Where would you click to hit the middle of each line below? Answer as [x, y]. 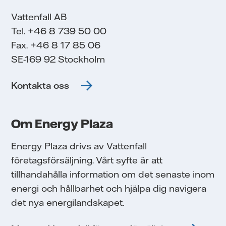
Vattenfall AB [39, 17]
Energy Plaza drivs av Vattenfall [79, 146]
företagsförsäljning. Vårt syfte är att [87, 160]
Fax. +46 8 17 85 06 [56, 45]
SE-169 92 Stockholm [58, 59]
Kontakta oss [40, 86]
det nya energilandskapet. [68, 203]
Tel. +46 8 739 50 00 [59, 31]
